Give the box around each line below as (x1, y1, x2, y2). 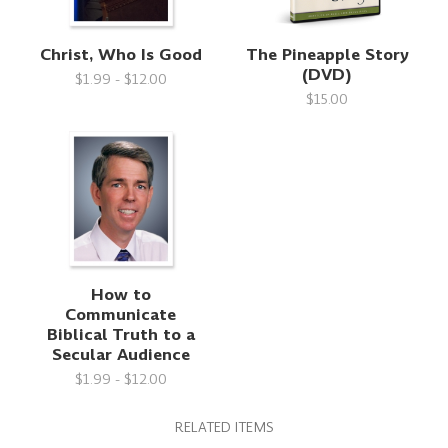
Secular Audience (51, 343, 190, 367)
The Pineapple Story (245, 43, 409, 67)
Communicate (65, 303, 177, 327)
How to (90, 283, 151, 307)
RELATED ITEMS (175, 418, 273, 438)
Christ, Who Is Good (39, 43, 202, 67)
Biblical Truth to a (46, 323, 195, 347)
